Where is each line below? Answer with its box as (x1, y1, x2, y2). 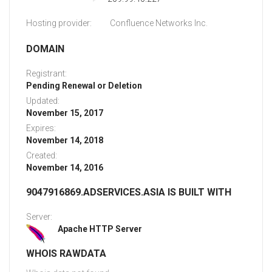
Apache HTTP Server (58, 224, 142, 234)
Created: (26, 151, 57, 161)
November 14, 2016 (26, 163, 103, 173)
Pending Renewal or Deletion (26, 81, 142, 91)
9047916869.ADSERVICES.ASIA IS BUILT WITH (26, 186, 231, 199)
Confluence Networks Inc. (110, 18, 208, 29)
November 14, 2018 (26, 135, 103, 146)
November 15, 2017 (26, 108, 103, 118)
